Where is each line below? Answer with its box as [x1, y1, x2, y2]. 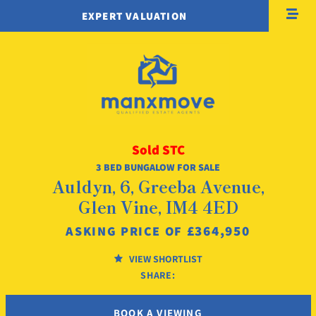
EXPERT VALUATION [81, 9, 187, 23]
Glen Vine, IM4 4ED [78, 194, 238, 219]
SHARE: [140, 268, 176, 281]
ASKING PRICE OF [66, 222, 183, 239]
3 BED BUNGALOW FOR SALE [96, 161, 220, 174]
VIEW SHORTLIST [126, 252, 202, 265]
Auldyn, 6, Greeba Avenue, [51, 174, 265, 198]
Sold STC [131, 141, 185, 159]
